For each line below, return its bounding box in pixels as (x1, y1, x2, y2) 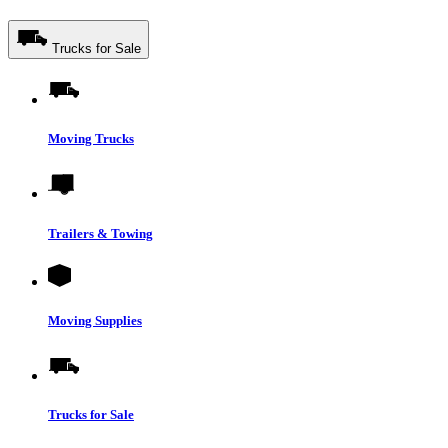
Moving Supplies (48, 312, 142, 328)
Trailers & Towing (48, 225, 153, 241)
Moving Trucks (48, 131, 134, 147)
